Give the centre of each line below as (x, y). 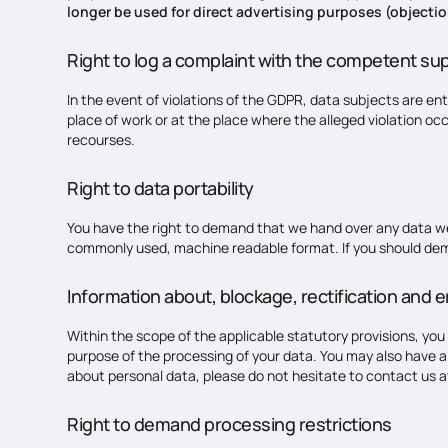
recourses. (101, 139)
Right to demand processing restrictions (229, 424)
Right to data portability (160, 188)
